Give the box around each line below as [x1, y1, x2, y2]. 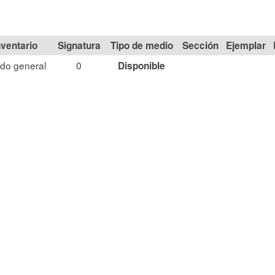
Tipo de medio [110, 39, 173, 52]
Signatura [57, 39, 101, 52]
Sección [182, 39, 219, 52]
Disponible [118, 59, 165, 72]
